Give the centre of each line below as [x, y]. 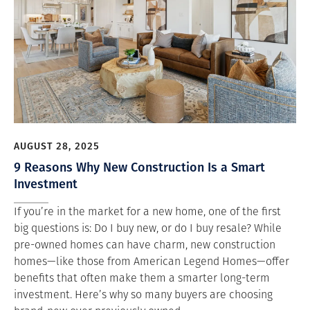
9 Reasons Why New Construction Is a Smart [139, 166]
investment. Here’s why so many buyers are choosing [143, 294]
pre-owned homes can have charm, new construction [145, 245]
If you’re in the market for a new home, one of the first [147, 211]
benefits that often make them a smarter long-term [142, 278]
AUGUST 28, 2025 [57, 146]
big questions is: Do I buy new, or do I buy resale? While [148, 228]
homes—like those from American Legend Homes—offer [152, 261]
